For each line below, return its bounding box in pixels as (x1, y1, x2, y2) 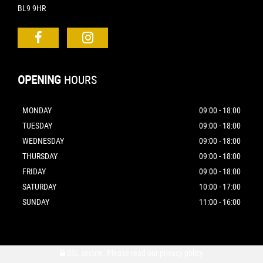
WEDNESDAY (22, 135, 64, 147)
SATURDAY (22, 181, 56, 193)
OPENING (18, 72, 61, 88)
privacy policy (160, 247, 203, 259)
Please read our (105, 247, 160, 259)
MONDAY (22, 104, 52, 116)
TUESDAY (22, 120, 52, 131)
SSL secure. (65, 247, 105, 259)
